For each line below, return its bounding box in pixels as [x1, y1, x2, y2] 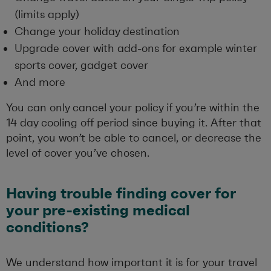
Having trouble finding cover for [6, 184, 236, 203]
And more [15, 76, 65, 90]
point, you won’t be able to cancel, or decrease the [6, 131, 261, 145]
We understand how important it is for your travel [6, 256, 257, 270]
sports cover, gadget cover [15, 59, 148, 73]
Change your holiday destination [15, 25, 180, 39]
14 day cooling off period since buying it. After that [6, 116, 261, 130]
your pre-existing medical [6, 201, 190, 220]
